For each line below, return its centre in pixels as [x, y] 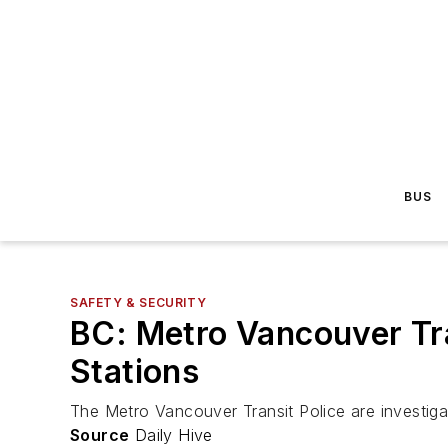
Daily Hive [171, 435]
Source [100, 435]
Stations [135, 371]
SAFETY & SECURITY [138, 302]
